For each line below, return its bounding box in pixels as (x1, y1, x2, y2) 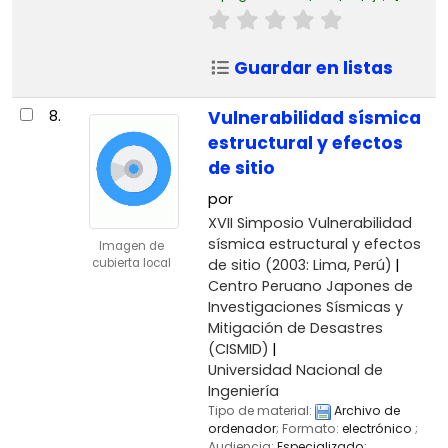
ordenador (207, 419, 276, 437)
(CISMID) (207, 338, 269, 359)
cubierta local (91, 254, 171, 271)
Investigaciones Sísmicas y (207, 296, 403, 317)
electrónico (341, 419, 415, 437)
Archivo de (330, 401, 400, 419)
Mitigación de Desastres (207, 317, 383, 338)
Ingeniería (207, 380, 279, 401)
